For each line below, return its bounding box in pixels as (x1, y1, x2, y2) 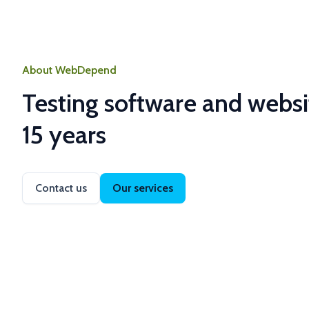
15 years (22, 119, 106, 150)
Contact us (35, 181, 87, 195)
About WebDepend (22, 63, 117, 77)
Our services (112, 181, 173, 195)
